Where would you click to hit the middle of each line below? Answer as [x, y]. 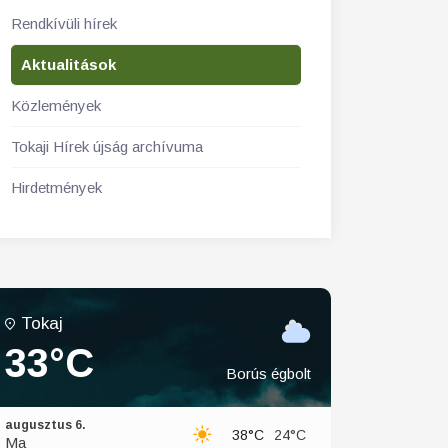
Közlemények [56, 105]
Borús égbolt [268, 373]
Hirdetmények [56, 187]
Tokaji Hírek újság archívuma [107, 146]
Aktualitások [68, 64]
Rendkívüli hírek [64, 23]
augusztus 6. [45, 425]
